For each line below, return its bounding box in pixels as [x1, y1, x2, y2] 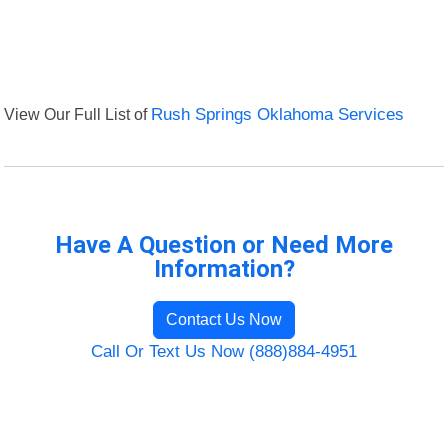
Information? [153, 255, 295, 284]
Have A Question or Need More [55, 231, 393, 260]
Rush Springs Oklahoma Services [151, 105, 405, 125]
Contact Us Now [166, 311, 282, 329]
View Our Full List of [4, 105, 152, 124]
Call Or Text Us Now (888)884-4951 [91, 342, 357, 362]
